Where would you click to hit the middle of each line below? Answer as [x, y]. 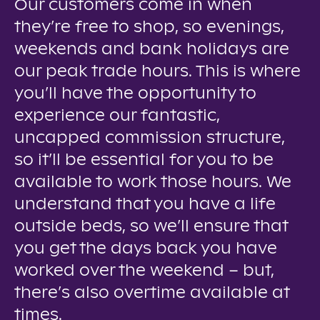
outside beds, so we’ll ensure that [151, 227]
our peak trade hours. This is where [157, 72]
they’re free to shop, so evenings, [149, 27]
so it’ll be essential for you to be [144, 160]
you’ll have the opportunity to [135, 94]
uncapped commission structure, [150, 138]
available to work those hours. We [153, 182]
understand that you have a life [145, 205]
